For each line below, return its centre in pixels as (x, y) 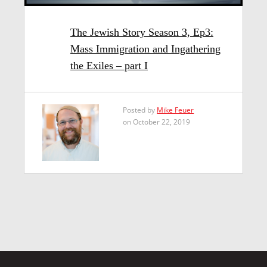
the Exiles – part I (109, 65)
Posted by (140, 110)
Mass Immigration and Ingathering (145, 49)
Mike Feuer (176, 110)
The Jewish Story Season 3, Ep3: (142, 32)
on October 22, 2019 (157, 122)
